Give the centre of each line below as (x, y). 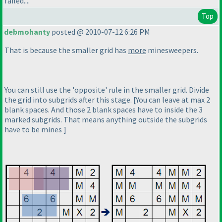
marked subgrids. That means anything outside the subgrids (106, 120)
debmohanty (27, 32)
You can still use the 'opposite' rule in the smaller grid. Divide (107, 90)
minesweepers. (172, 50)
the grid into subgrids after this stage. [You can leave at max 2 (107, 100)
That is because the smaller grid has (66, 50)
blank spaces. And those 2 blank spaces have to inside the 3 (104, 110)
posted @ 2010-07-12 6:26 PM (100, 32)
